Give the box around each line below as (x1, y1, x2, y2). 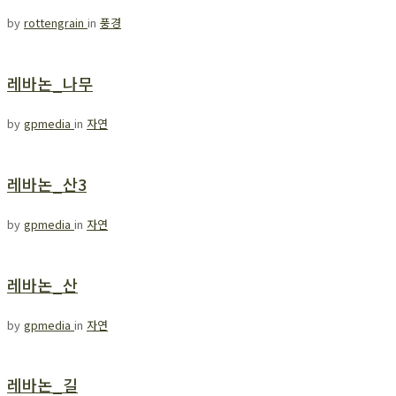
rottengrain (24, 13, 88, 31)
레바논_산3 (7, 171, 87, 195)
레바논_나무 (7, 71, 93, 95)
